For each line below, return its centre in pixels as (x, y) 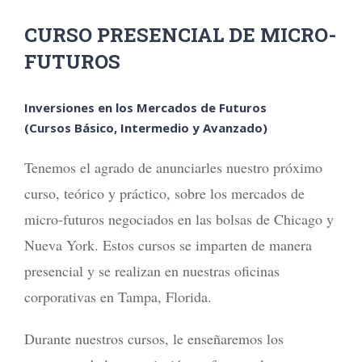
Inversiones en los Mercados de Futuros (145, 108)
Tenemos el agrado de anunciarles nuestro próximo (173, 168)
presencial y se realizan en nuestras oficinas (152, 271)
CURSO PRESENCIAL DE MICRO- (180, 35)
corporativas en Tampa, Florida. (118, 297)
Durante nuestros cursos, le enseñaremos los (154, 339)
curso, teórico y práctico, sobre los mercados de (164, 194)
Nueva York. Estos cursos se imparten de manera (168, 245)
